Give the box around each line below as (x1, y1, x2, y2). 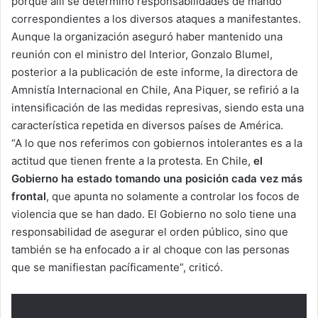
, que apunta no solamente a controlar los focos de (46, 189, 300, 203)
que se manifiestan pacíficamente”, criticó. (11, 260, 223, 274)
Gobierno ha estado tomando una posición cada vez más (11, 171, 302, 185)
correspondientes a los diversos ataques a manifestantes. (11, 11, 301, 26)
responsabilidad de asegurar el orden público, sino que (11, 224, 288, 238)
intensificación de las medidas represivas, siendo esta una (11, 100, 304, 114)
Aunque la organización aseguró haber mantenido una (11, 29, 283, 43)
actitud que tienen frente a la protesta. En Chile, (11, 153, 253, 168)
